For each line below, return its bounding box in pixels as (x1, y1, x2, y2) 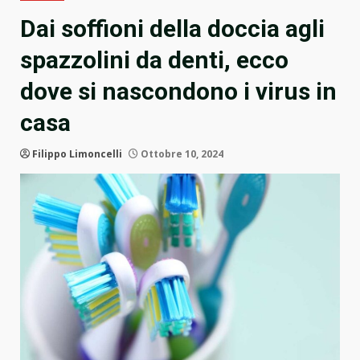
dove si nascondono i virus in (20, 77, 337, 106)
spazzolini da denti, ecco (20, 46, 288, 75)
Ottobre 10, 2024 (138, 147, 223, 162)
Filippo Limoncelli (32, 147, 122, 162)
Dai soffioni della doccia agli (20, 14, 325, 43)
